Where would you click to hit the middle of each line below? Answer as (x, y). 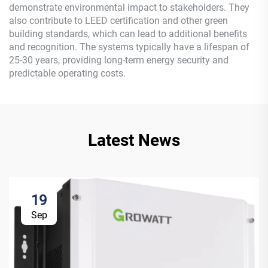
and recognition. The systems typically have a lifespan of (129, 47)
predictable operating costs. (67, 74)
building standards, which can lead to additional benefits (128, 34)
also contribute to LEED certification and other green (118, 21)
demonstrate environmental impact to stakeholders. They (129, 8)
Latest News (134, 141)
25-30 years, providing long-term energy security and (119, 60)
